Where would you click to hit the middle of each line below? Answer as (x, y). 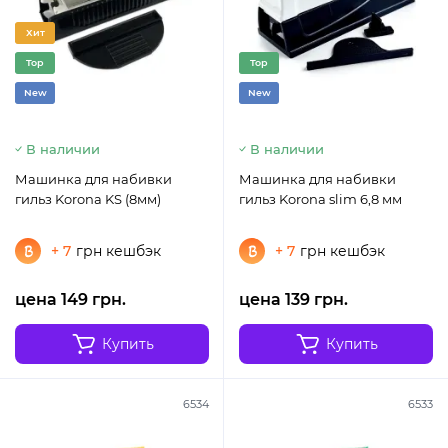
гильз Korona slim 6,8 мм (320, 199)
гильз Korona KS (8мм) (88, 199)
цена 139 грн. (293, 300)
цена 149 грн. (70, 300)
